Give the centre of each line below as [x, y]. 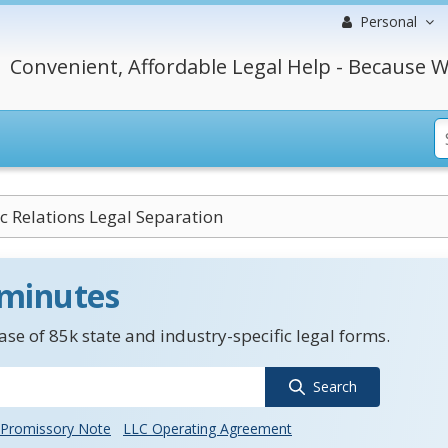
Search [334, 386]
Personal [388, 21]
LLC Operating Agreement [207, 428]
